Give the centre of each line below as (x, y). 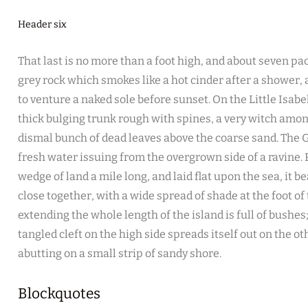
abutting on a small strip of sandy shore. (120, 253)
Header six (42, 24)
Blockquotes (59, 294)
